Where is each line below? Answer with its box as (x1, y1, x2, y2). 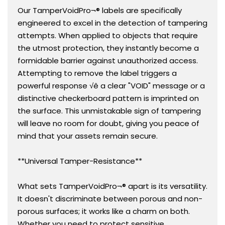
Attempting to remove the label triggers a (18, 67, 177, 78)
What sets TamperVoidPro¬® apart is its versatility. (18, 180, 207, 191)
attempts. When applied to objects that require (18, 30, 198, 41)
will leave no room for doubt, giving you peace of (18, 118, 199, 129)
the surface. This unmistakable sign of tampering (18, 105, 201, 116)
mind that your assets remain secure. (18, 130, 158, 141)
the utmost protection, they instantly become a (18, 42, 199, 53)
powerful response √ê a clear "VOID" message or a (18, 80, 205, 91)
